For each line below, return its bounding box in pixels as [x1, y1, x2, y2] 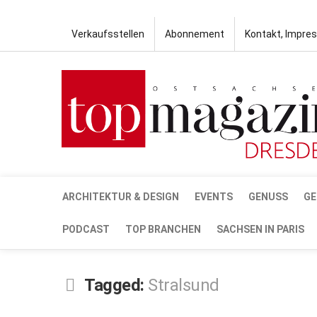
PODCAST [62, 223, 110, 235]
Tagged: [84, 275, 148, 295]
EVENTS [195, 190, 233, 202]
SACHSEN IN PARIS [217, 223, 304, 235]
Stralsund [148, 275, 219, 295]
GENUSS [248, 190, 288, 202]
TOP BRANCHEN [125, 223, 201, 235]
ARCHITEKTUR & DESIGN [62, 190, 179, 202]
